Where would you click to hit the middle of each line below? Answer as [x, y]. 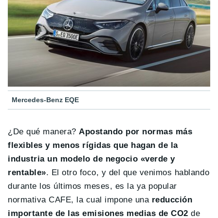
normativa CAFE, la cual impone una [80, 200]
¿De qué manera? [44, 132]
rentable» [27, 173]
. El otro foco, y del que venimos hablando [128, 173]
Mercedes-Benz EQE [45, 100]
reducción [172, 200]
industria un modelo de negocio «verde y [91, 159]
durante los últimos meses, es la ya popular [92, 186]
